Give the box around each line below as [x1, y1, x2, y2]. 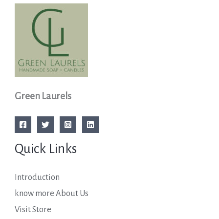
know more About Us [15, 189, 88, 198]
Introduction [15, 173, 60, 182]
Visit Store [15, 205, 51, 215]
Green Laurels [15, 90, 71, 101]
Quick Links [15, 141, 77, 156]
